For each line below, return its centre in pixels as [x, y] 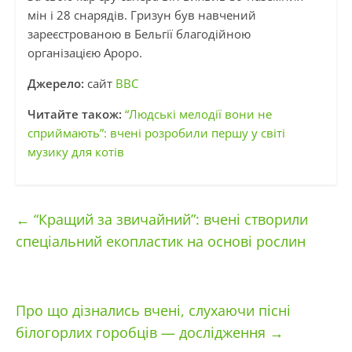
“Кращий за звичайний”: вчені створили [169, 220]
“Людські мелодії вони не [198, 114]
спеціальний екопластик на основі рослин [160, 242]
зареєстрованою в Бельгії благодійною [139, 34]
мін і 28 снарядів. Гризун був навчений [141, 15]
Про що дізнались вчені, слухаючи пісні [153, 311]
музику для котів [75, 152]
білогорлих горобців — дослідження [142, 333]
